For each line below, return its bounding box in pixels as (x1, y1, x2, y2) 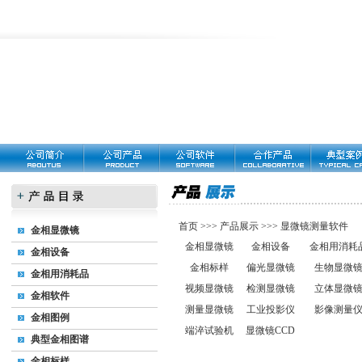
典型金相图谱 (31, 334, 89, 345)
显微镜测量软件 (280, 221, 348, 232)
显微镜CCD (246, 325, 295, 336)
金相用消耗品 (31, 268, 89, 280)
